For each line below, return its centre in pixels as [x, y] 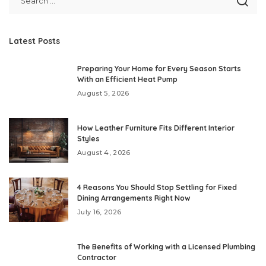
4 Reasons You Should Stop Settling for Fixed [157, 187]
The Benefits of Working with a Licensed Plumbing [166, 246]
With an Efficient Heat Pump [127, 79]
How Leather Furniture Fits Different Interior [156, 128]
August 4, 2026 [104, 152]
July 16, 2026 [99, 212]
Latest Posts [34, 40]
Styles [88, 138]
